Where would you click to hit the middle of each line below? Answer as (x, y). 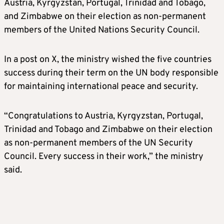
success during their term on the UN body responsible (111, 73)
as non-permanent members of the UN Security (98, 143)
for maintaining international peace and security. (101, 87)
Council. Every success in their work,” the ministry (104, 157)
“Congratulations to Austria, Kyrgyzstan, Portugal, (103, 116)
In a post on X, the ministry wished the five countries (108, 60)
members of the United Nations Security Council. (102, 30)
